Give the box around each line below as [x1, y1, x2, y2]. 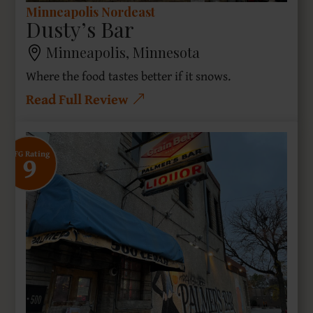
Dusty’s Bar [26, 15, 135, 44]
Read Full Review [26, 89, 129, 110]
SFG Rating [9, 147, 50, 160]
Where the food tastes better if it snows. [26, 66, 231, 86]
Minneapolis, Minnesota [46, 43, 201, 62]
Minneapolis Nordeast [26, 3, 156, 21]
